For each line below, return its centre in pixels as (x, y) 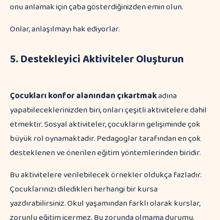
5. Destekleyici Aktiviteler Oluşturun (97, 59)
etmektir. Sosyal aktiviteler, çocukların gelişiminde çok (105, 124)
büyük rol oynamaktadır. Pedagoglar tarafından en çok (105, 139)
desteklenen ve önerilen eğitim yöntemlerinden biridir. (105, 153)
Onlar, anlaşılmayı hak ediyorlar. (65, 29)
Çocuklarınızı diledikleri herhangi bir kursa (84, 189)
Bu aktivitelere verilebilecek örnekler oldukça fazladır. (106, 175)
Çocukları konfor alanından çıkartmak (84, 96)
